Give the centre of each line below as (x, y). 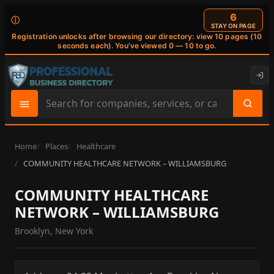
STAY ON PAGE (233, 25)
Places (57, 146)
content (56, 140)
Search (54, 110)
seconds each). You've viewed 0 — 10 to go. (137, 45)
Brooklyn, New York (54, 231)
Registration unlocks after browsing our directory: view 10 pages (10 (137, 36)
